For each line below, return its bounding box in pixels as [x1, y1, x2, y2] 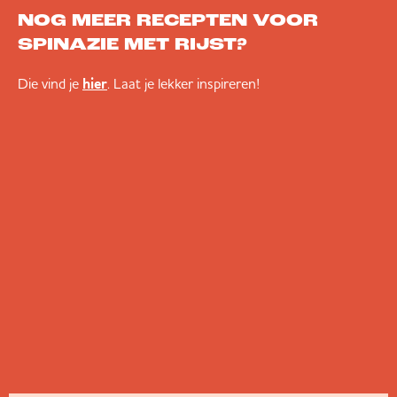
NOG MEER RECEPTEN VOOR [18, 12, 318, 31]
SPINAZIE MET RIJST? [18, 36, 247, 55]
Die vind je [18, 74, 82, 93]
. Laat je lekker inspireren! [107, 74, 260, 93]
